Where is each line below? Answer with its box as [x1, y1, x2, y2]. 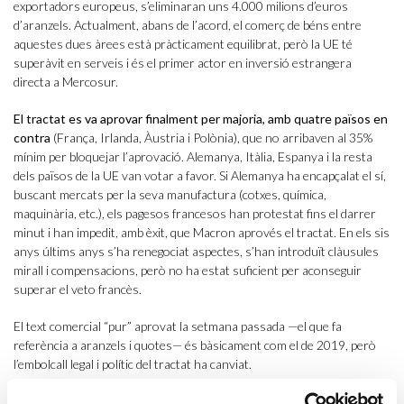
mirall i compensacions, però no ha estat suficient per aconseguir [14, 262, 362, 279]
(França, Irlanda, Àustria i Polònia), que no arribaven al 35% [50, 130, 372, 146]
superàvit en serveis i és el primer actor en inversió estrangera [14, 55, 352, 71]
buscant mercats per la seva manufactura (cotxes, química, [14, 187, 326, 203]
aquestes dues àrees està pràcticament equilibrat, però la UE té [14, 36, 353, 52]
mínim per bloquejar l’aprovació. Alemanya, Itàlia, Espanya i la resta [14, 149, 372, 165]
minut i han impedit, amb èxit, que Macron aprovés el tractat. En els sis [14, 225, 390, 241]
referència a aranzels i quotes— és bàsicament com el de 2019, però [14, 337, 376, 353]
